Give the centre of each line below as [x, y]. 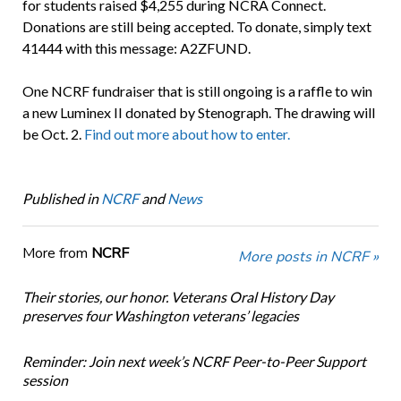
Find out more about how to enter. [188, 134]
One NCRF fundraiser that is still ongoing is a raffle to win [197, 91]
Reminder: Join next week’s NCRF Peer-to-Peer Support [194, 362]
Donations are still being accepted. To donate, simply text [196, 27]
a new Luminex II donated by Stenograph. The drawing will [198, 113]
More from [56, 254]
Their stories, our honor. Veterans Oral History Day [178, 297]
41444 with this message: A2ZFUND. [136, 48]
